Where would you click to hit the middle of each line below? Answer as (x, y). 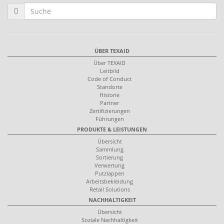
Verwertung (109, 165)
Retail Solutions (109, 189)
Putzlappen (109, 173)
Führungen (109, 118)
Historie (109, 94)
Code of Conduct (109, 78)
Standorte (109, 86)
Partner (109, 102)
